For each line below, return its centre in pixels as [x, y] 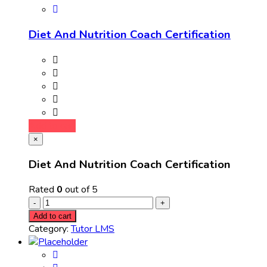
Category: [50, 229]
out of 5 [80, 190]
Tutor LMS [93, 229]
